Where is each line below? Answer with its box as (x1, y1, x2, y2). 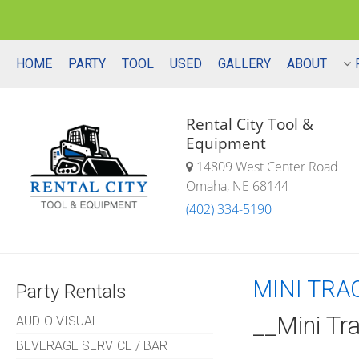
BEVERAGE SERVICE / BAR (16, 338, 168, 354)
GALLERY (218, 56, 272, 71)
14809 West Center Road (193, 158, 339, 176)
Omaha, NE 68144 (186, 177, 289, 196)
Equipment (186, 132, 267, 155)
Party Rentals (16, 280, 127, 304)
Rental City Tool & (186, 113, 314, 135)
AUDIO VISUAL (16, 313, 99, 329)
